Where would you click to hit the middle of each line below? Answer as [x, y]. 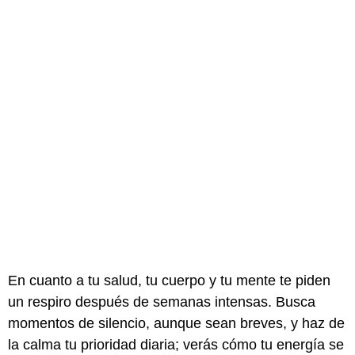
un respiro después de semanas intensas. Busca [162, 302]
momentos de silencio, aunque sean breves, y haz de [176, 324]
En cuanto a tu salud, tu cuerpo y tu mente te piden [169, 281]
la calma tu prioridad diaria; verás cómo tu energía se [176, 345]
